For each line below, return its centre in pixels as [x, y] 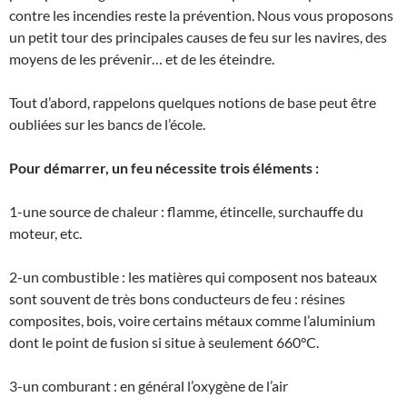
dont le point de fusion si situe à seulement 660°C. [164, 342]
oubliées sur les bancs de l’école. [107, 124]
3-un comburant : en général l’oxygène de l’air [149, 385]
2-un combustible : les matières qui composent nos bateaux [193, 276]
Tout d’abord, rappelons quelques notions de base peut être [193, 102]
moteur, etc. [45, 233]
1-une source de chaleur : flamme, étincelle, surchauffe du [186, 211]
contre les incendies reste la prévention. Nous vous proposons [201, 15]
